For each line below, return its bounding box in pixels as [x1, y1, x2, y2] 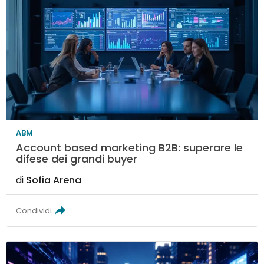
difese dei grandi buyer [16, 151, 138, 167]
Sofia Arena [26, 173, 82, 187]
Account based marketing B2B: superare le [16, 140, 243, 156]
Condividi [16, 205, 52, 217]
